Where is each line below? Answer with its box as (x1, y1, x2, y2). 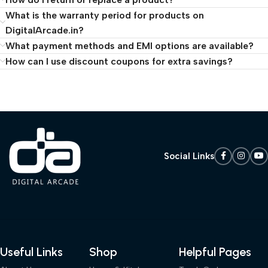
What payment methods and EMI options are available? (5, 39, 254, 51)
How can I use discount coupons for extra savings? (5, 55, 233, 67)
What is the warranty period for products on (5, 9, 204, 21)
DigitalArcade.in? (5, 24, 84, 36)
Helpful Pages (178, 244, 251, 259)
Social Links (164, 150, 214, 162)
